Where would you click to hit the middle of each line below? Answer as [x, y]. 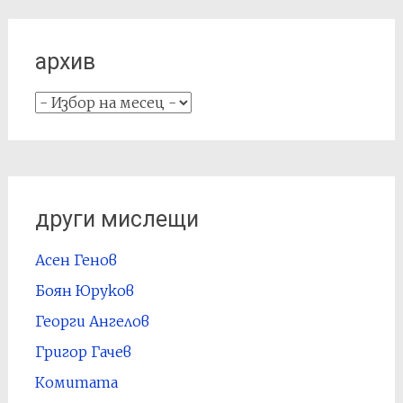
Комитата [76, 382]
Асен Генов [76, 260]
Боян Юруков [84, 291]
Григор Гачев [83, 352]
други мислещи [116, 219]
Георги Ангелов [92, 321]
